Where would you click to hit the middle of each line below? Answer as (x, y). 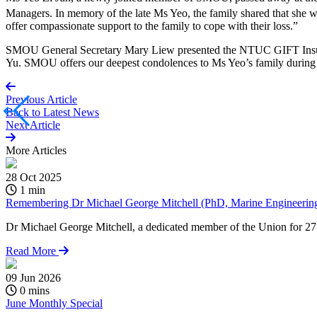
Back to (24, 113)
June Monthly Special (54, 304)
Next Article (33, 125)
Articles (49, 151)
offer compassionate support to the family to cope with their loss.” (155, 26)
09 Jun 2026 (33, 278)
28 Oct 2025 (34, 178)
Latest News (71, 113)
